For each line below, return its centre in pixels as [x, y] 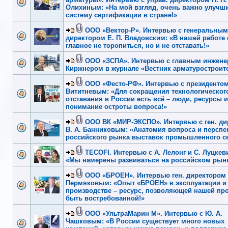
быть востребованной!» [105, 198]
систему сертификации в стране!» [121, 15]
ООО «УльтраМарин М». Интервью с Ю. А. [154, 213]
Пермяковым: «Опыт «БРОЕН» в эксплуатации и [146, 183]
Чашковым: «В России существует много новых [145, 221]
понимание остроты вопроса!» [116, 106]
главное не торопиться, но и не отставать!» [137, 45]
